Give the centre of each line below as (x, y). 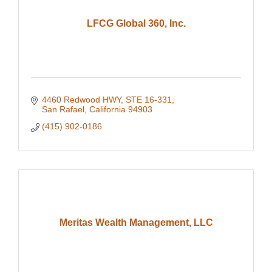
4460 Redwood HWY (81, 100)
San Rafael (63, 110)
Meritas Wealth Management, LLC (136, 223)
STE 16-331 (148, 100)
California (107, 110)
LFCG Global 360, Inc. (136, 24)
